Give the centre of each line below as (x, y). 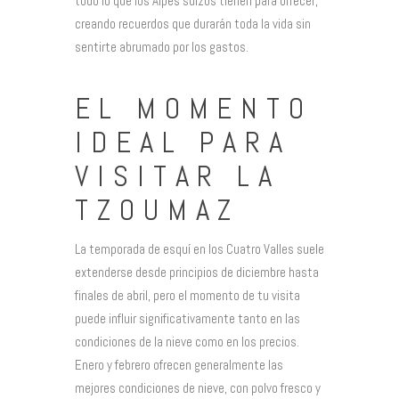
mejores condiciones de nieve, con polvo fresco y (198, 388)
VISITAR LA (178, 176)
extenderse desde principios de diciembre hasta (197, 273)
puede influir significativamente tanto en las (187, 319)
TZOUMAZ (158, 210)
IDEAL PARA (183, 142)
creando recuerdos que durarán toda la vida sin (193, 24)
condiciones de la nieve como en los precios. (187, 342)
